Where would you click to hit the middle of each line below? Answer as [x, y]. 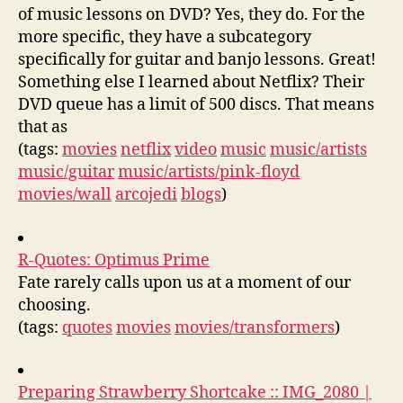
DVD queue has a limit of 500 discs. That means [196, 105]
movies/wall [65, 195]
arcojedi [146, 195]
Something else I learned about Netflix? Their [191, 82]
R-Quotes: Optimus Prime [114, 260]
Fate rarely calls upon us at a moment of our [184, 282]
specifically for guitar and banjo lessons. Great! [197, 60]
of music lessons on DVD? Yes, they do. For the [192, 15]
